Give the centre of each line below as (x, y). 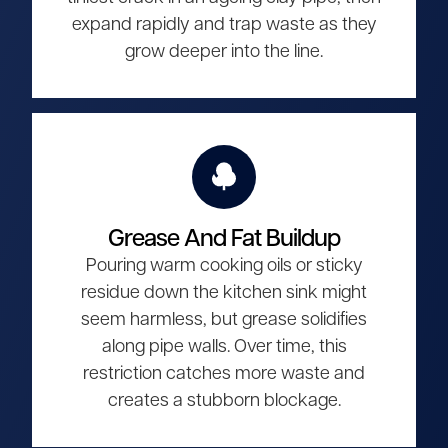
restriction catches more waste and (224, 374)
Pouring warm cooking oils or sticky (224, 266)
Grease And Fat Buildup (224, 239)
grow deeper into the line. (224, 52)
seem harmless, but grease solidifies (224, 320)
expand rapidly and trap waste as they (224, 25)
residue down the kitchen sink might (224, 293)
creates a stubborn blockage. (224, 401)
